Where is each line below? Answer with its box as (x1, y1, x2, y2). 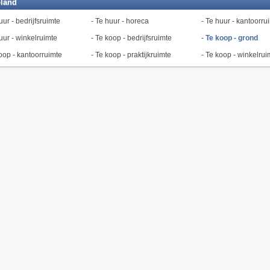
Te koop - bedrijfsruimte (95, 34, 172, 42)
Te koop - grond (205, 34, 258, 42)
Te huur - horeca (95, 17, 149, 25)
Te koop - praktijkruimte (95, 51, 171, 59)
